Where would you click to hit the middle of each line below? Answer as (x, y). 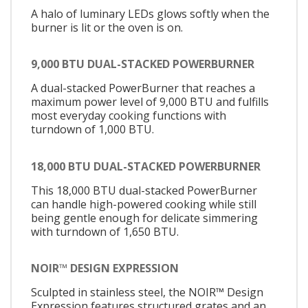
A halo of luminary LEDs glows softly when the (150, 13)
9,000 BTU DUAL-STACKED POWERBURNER (143, 64)
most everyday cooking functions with (129, 116)
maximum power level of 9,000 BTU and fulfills (150, 102)
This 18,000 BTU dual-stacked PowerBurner (144, 190)
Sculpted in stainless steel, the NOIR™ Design (147, 293)
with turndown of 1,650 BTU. (105, 231)
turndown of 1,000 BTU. (92, 130)
